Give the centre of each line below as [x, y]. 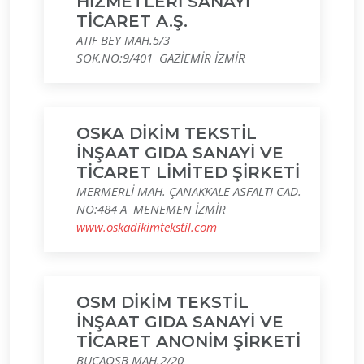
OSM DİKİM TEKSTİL [162, 302]
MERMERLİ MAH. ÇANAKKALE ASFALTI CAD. [189, 191]
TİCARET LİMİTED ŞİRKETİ [188, 172]
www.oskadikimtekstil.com [147, 227]
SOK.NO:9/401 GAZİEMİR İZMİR [161, 58]
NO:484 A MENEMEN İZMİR [151, 209]
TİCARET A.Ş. [132, 21]
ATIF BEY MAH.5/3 [123, 40]
